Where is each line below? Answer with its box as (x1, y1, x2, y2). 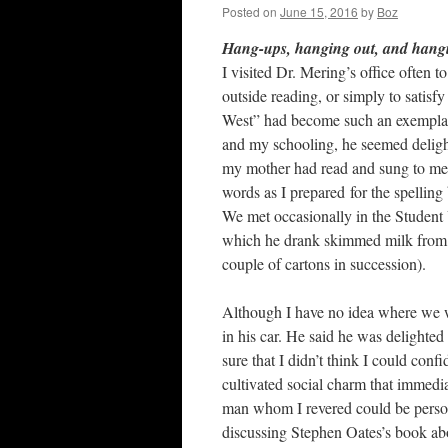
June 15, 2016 (280, 3, 358, 20)
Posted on (222, 3, 277, 20)
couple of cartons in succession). (222, 253, 426, 274)
